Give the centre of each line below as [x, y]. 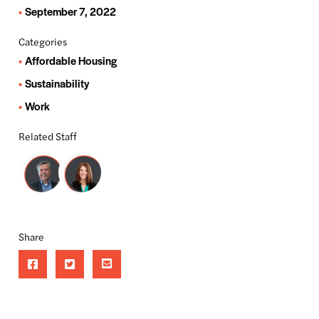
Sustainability [57, 83]
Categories [42, 41]
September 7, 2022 [70, 11]
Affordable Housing [70, 60]
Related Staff [47, 136]
